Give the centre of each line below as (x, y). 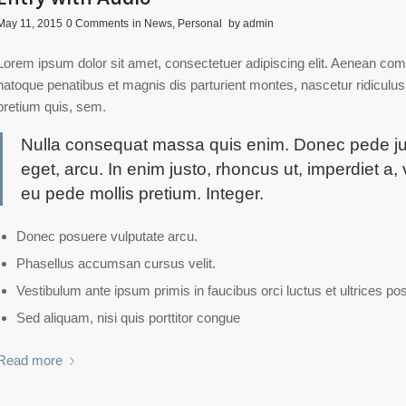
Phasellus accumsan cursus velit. (116, 263)
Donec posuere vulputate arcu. (106, 236)
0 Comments (97, 23)
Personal (199, 23)
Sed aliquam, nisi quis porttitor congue (128, 317)
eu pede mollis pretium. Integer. (142, 194)
